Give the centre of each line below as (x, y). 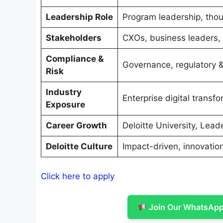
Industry (63, 92)
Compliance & (74, 59)
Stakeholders (73, 38)
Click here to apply (78, 176)
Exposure (65, 105)
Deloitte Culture (79, 147)
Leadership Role (79, 17)
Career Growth (76, 126)
